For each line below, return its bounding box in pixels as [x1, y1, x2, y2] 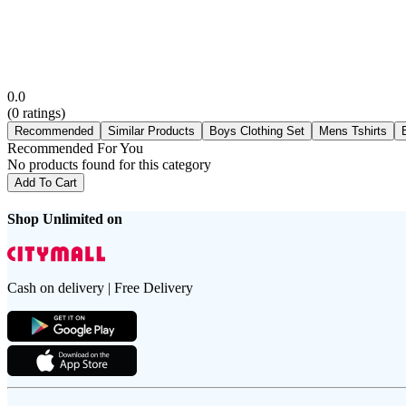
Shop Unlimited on [7, 210, 122, 227]
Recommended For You [7, 140, 143, 156]
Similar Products [108, 123, 195, 138]
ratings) [19, 104, 65, 121]
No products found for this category [7, 156, 211, 172]
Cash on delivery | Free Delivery [7, 280, 193, 296]
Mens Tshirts [319, 123, 387, 138]
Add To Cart [14, 175, 77, 189]
